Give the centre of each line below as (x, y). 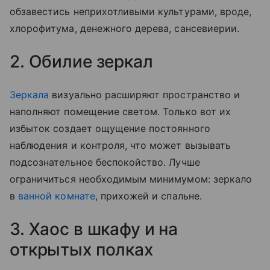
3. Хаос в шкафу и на (94, 229)
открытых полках (81, 250)
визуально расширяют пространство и (145, 95)
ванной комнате (57, 196)
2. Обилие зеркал (81, 62)
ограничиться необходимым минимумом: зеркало (131, 179)
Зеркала (30, 95)
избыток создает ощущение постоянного (110, 129)
